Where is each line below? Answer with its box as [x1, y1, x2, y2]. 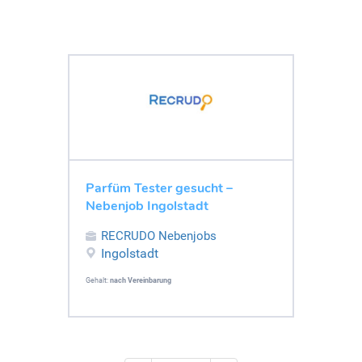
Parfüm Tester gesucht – [86, 179, 233, 197]
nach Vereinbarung [110, 276, 171, 284]
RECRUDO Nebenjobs [101, 228, 217, 243]
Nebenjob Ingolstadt [86, 196, 208, 215]
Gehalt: [86, 276, 110, 284]
